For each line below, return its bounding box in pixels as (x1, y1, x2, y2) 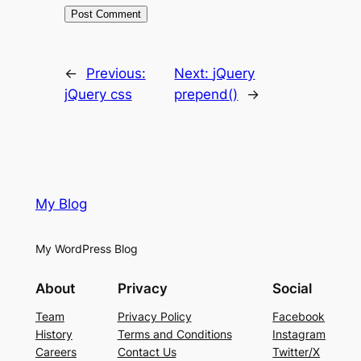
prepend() (174, 85, 239, 102)
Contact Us (117, 344, 176, 359)
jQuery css (64, 85, 132, 102)
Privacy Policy (117, 309, 192, 323)
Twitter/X (272, 344, 321, 359)
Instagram (272, 326, 326, 341)
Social (272, 280, 313, 297)
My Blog (35, 196, 87, 213)
